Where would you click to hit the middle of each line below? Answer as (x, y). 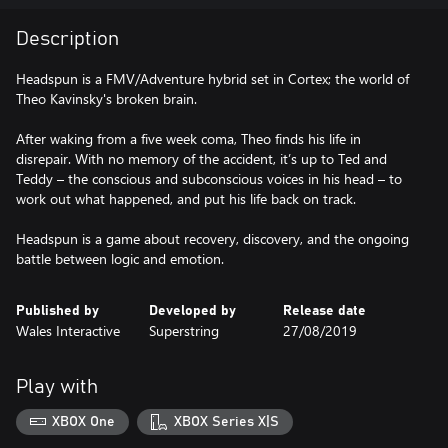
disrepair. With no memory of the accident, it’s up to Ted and (201, 158)
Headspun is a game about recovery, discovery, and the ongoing (212, 238)
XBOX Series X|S (226, 421)
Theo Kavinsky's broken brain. (106, 98)
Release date (324, 311)
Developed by (193, 311)
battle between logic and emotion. (120, 258)
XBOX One (84, 421)
